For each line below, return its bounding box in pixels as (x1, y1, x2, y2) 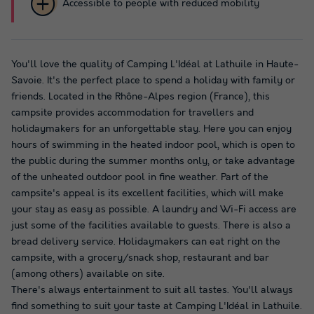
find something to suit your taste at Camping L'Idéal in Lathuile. (11, 300, 302, 312)
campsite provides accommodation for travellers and (11, 107, 254, 118)
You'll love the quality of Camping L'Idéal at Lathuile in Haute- (11, 58, 299, 70)
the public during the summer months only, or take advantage (11, 155, 295, 167)
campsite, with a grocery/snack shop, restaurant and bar (11, 252, 269, 264)
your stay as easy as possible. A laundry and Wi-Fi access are (11, 203, 296, 215)
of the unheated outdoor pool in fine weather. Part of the (11, 171, 268, 183)
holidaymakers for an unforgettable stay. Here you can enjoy (11, 123, 292, 135)
